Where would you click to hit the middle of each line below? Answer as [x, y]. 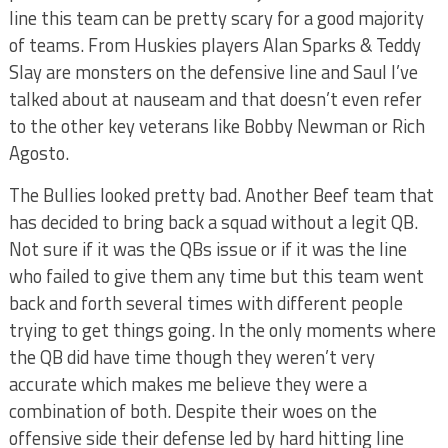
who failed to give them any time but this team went [216, 276]
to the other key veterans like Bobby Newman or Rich [216, 126]
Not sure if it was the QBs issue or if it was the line [207, 249]
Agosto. [38, 153]
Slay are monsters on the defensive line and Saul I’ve [213, 72]
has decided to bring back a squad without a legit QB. [213, 222]
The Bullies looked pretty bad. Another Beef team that [221, 195]
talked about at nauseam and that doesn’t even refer [215, 99]
